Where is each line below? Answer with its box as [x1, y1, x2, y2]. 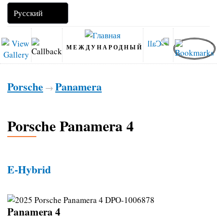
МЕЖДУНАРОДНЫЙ [66, 43, 143, 51]
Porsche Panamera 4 [7, 115, 134, 136]
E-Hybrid [7, 161, 51, 177]
